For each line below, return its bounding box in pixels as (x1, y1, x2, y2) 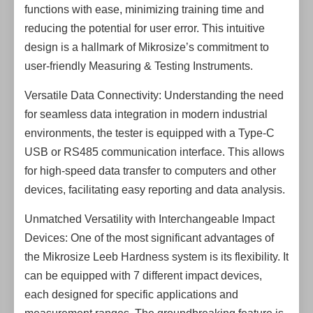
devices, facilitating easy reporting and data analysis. (24, 184, 285, 196)
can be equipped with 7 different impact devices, (24, 270, 262, 282)
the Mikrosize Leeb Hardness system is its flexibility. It (24, 251, 289, 263)
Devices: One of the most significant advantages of (24, 232, 274, 244)
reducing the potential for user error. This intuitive (24, 22, 265, 34)
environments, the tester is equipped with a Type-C (24, 127, 275, 139)
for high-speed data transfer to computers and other (24, 165, 276, 177)
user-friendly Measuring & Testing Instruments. (24, 60, 253, 72)
